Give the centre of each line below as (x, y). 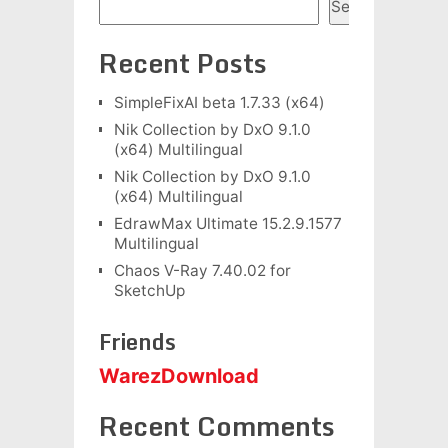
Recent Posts (182, 62)
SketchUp (149, 290)
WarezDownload (178, 375)
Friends (137, 341)
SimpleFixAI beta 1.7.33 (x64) (219, 102)
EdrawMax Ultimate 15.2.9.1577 (227, 223)
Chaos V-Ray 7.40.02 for (202, 270)
